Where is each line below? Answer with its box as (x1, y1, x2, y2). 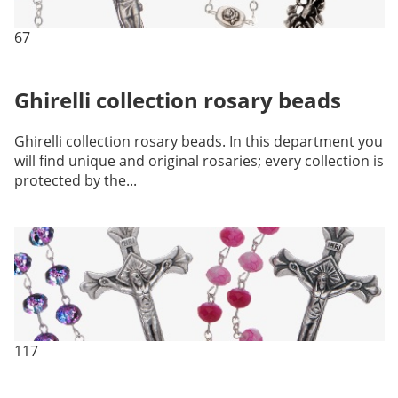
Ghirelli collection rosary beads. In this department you (13, 131, 383, 152)
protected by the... (13, 171, 137, 191)
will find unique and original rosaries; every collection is (13, 151, 384, 171)
